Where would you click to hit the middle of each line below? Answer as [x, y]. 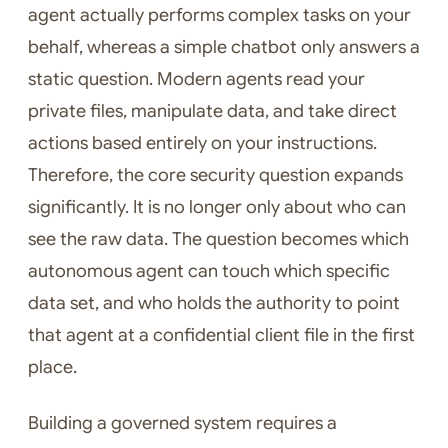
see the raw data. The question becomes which [218, 239]
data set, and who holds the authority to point [214, 303]
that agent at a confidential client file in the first [221, 335]
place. [52, 367]
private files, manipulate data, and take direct [212, 111]
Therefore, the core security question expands [215, 175]
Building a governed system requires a [182, 423]
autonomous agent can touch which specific [209, 271]
